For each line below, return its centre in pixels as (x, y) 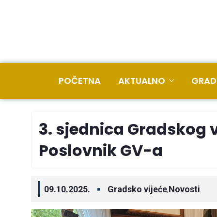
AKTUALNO (142, 81)
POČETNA (80, 81)
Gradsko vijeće (137, 189)
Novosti (184, 189)
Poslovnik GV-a (101, 150)
